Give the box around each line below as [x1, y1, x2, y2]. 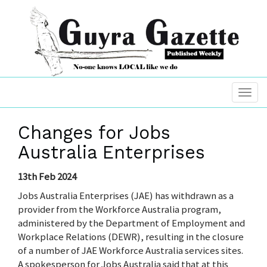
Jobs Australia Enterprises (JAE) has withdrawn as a [18, 188, 234, 202]
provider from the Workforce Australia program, [18, 202, 221, 216]
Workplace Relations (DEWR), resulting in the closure [18, 229, 244, 243]
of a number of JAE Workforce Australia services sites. [18, 243, 243, 257]
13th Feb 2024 [18, 170, 76, 184]
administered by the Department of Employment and [18, 216, 245, 229]
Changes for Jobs [18, 122, 170, 143]
